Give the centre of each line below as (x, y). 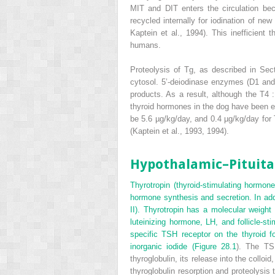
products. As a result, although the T (197, 94)
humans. (145, 45)
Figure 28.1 (215, 247)
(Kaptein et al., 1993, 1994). (180, 131)
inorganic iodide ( (162, 247)
